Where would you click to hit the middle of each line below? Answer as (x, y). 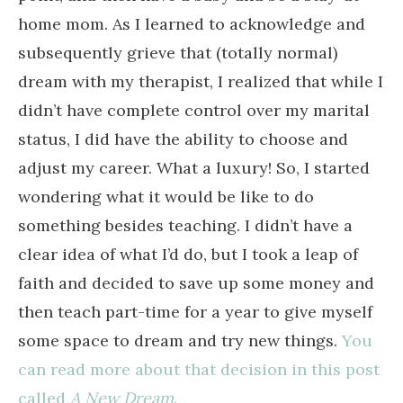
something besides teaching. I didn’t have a (185, 225)
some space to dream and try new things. (180, 340)
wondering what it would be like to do (166, 196)
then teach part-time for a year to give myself (195, 311)
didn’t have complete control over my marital (194, 110)
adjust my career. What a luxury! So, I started (194, 167)
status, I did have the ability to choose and (183, 139)
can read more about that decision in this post (199, 369)
